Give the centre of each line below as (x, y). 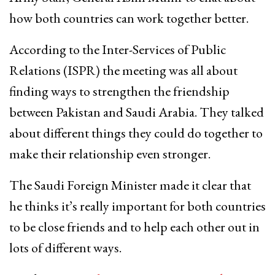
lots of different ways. (65, 248)
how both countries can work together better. (129, 18)
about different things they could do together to (136, 133)
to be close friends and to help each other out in (134, 227)
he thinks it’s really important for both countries (137, 206)
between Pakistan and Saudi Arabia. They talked (137, 112)
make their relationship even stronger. (110, 154)
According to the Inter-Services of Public (118, 50)
